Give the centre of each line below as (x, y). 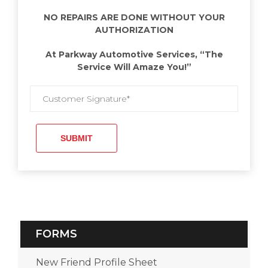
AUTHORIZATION (134, 30)
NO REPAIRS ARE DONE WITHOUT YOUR (134, 17)
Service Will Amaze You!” (134, 67)
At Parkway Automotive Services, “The (134, 54)
